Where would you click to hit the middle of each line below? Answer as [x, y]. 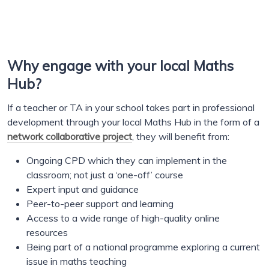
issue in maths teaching [77, 261]
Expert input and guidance [83, 189]
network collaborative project [70, 137]
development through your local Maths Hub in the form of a [133, 122]
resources [47, 233]
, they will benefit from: [181, 137]
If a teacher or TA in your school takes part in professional [131, 108]
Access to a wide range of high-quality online [123, 218]
